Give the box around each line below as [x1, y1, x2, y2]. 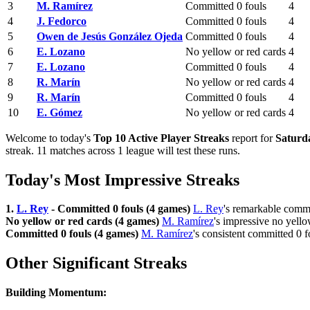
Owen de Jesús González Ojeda [37, 30, 183, 42]
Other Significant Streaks [6, 254, 187, 273]
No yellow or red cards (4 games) [6, 215, 159, 228]
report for [229, 131, 275, 144]
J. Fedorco [37, 15, 86, 27]
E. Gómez [37, 106, 82, 118]
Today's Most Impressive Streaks [6, 170, 239, 189]
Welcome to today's [6, 131, 93, 144]
